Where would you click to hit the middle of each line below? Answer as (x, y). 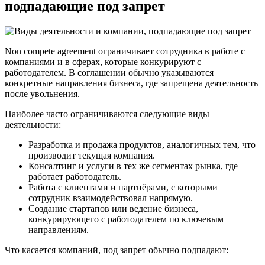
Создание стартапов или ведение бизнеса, (113, 209)
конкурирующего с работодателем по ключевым (126, 219)
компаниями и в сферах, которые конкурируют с (103, 62)
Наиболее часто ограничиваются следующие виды (107, 114)
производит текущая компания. (92, 156)
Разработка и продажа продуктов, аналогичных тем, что (142, 145)
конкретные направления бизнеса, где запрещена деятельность (131, 83)
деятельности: (33, 125)
